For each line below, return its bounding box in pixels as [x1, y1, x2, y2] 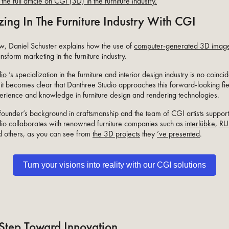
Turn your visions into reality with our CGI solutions [22, 161, 206, 170]
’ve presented [157, 129, 200, 140]
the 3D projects [93, 129, 140, 140]
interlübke [185, 119, 215, 129]
